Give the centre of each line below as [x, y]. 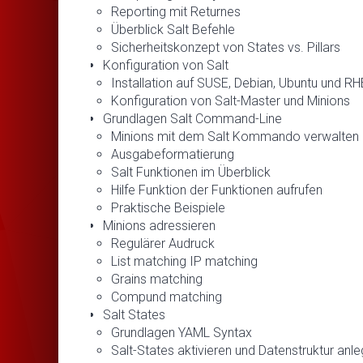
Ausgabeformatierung [173, 154]
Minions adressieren [159, 225]
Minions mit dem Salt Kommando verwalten [235, 136]
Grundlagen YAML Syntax [181, 332]
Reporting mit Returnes [176, 11]
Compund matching [167, 297]
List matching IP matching [184, 261]
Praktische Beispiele [168, 207]
